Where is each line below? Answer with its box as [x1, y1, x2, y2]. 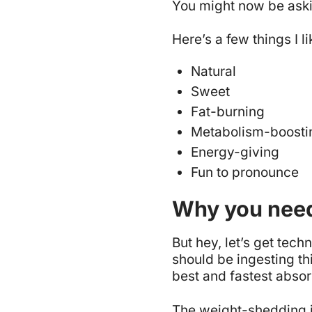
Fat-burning [191, 104, 265, 120]
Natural [191, 63, 236, 80]
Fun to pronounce [191, 164, 299, 181]
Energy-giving [191, 144, 279, 161]
